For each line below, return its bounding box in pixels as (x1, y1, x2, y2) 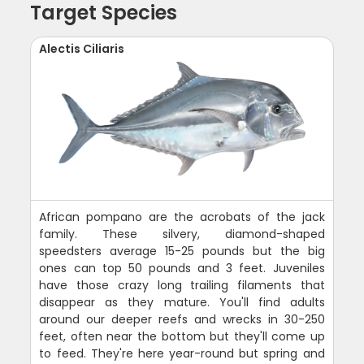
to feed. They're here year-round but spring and (39, 345, 325, 362)
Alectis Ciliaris (39, 41, 125, 58)
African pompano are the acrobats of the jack (39, 209, 325, 226)
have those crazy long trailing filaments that (39, 277, 325, 294)
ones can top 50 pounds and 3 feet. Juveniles (39, 260, 325, 277)
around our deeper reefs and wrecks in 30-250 (39, 311, 325, 328)
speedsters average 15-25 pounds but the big (39, 243, 325, 260)
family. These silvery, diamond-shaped (39, 226, 325, 243)
